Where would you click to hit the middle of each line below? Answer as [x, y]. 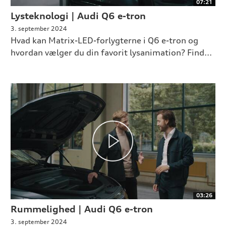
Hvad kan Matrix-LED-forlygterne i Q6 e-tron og [104, 40]
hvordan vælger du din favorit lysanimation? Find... [111, 52]
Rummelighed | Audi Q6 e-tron [81, 209]
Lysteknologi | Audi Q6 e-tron [78, 15]
